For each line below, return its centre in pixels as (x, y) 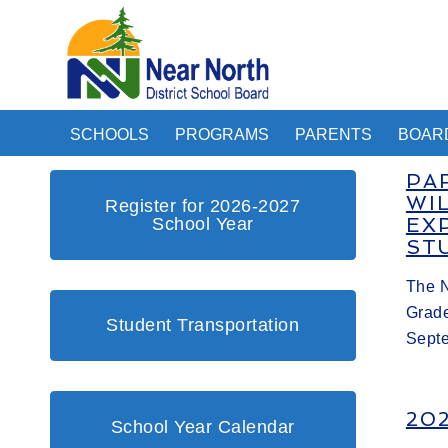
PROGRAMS (222, 134)
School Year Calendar (202, 426)
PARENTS (333, 134)
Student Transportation (203, 325)
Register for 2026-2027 (203, 205)
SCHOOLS (109, 134)
